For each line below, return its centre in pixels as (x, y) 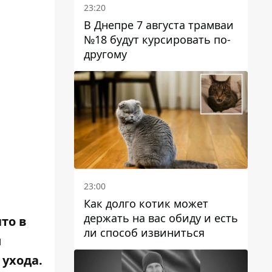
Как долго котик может (146, 203)
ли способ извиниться (144, 232)
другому (105, 54)
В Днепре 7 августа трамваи (159, 25)
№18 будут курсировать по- (157, 39)
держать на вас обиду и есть (161, 218)
